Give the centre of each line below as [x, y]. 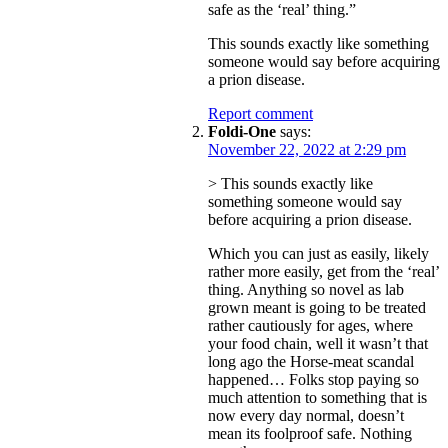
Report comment [260, 113]
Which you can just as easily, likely [318, 253]
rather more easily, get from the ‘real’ [323, 271]
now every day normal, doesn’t [306, 415]
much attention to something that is [317, 397]
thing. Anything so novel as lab [306, 289]
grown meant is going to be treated [317, 307]
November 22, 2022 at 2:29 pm [307, 149]
